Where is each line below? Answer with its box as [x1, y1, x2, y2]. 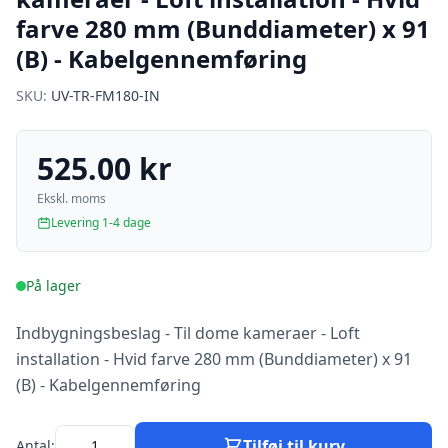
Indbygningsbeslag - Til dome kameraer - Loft [16, 322, 360, 344]
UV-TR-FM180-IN [51, 86, 160, 105]
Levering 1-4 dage [51, 214, 151, 231]
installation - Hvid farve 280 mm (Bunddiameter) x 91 [16, 348, 412, 370]
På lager [26, 276, 81, 295]
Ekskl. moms [37, 190, 106, 207]
